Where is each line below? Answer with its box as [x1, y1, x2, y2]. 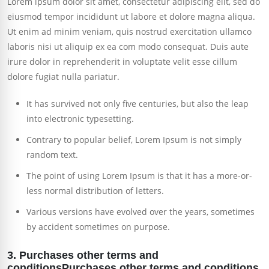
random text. [26, 149, 78, 161]
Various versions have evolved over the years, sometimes [26, 206, 255, 218]
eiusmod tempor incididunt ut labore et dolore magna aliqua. [7, 11, 255, 23]
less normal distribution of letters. [26, 185, 164, 197]
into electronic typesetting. [26, 113, 134, 125]
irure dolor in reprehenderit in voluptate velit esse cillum [7, 56, 237, 68]
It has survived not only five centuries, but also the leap [26, 98, 249, 110]
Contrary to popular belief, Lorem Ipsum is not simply [26, 134, 241, 146]
